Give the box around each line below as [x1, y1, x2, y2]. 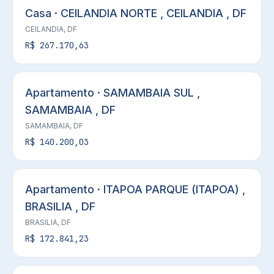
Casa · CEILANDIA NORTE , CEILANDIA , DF [25, 7, 246, 20]
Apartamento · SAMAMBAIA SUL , [25, 86, 200, 99]
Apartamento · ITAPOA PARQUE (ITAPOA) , [25, 183, 245, 196]
